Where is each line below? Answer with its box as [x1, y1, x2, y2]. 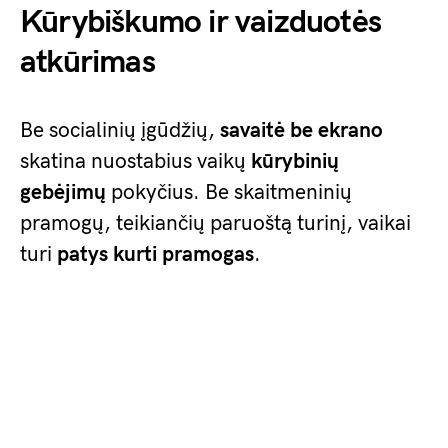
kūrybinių [251, 149, 339, 174]
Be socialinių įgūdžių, [20, 118, 220, 143]
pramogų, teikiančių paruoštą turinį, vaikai [20, 211, 411, 236]
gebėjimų [20, 180, 106, 205]
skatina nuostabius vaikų [20, 149, 251, 174]
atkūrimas [20, 43, 155, 82]
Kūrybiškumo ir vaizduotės [20, 3, 382, 42]
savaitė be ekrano [220, 118, 383, 143]
